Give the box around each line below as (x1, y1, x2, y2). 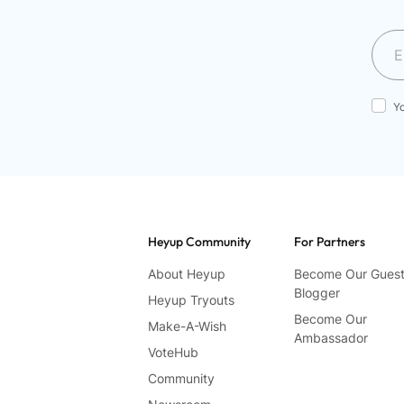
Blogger (293, 285, 340, 301)
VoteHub (148, 344, 198, 361)
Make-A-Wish (148, 318, 226, 335)
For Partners (293, 234, 365, 251)
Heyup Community (148, 234, 251, 251)
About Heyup (148, 266, 225, 282)
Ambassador (293, 330, 368, 346)
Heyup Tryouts (148, 292, 234, 308)
